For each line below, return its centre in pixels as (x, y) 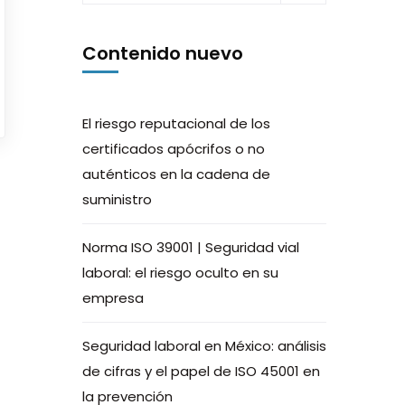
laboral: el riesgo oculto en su (180, 273)
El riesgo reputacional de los (176, 123)
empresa (113, 298)
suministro (117, 199)
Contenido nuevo (163, 53)
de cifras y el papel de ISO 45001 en (201, 371)
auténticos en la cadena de (176, 174)
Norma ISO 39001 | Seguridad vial (191, 247)
